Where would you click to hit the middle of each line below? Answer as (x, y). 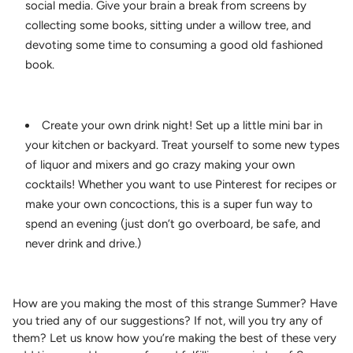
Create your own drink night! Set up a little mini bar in (182, 125)
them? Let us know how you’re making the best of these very (175, 338)
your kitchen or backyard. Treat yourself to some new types (182, 145)
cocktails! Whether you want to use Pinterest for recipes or (181, 184)
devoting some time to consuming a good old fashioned (174, 45)
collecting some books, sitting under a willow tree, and (168, 25)
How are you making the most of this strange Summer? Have (175, 303)
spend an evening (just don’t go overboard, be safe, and (173, 223)
